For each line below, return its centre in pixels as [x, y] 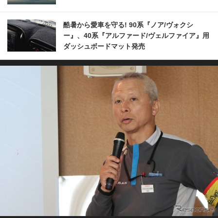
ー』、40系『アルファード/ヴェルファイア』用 [136, 35]
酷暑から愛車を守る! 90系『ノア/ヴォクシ [128, 25]
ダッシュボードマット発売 [104, 46]
